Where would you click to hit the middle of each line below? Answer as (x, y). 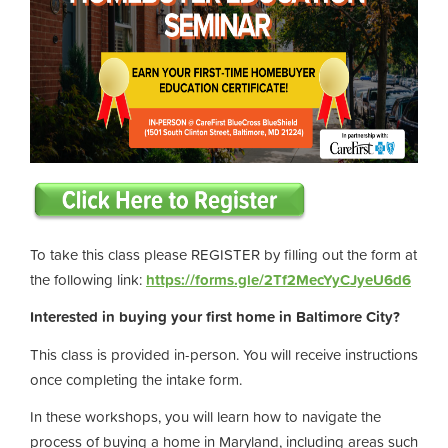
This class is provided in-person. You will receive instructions (224, 354)
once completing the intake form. (136, 379)
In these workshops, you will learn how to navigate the (205, 416)
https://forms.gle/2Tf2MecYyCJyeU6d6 (278, 279)
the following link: (88, 279)
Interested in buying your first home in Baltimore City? (215, 316)
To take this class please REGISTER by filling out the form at (223, 254)
